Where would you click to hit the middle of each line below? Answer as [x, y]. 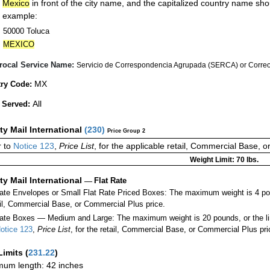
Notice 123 [33, 146]
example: [20, 15]
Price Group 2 [126, 131]
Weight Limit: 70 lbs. [224, 160]
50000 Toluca [26, 31]
